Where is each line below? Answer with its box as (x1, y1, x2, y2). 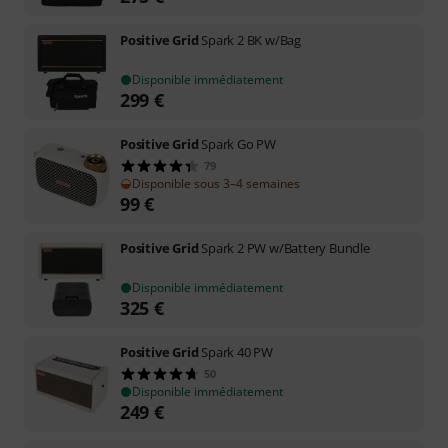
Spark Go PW (201, 135, 277, 153)
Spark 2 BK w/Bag (201, 31, 302, 49)
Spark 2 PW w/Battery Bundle (201, 239, 370, 257)
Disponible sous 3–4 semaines (132, 175, 300, 192)
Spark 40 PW (201, 343, 274, 361)
